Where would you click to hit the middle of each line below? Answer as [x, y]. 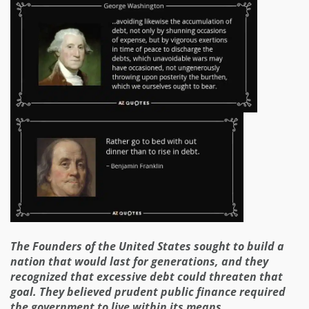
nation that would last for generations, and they [139, 261]
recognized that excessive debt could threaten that [147, 276]
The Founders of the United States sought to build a [147, 246]
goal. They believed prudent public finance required [148, 291]
